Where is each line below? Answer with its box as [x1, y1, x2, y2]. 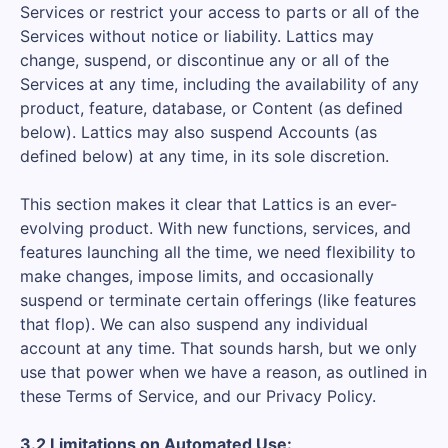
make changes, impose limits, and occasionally [20, 266, 374, 286]
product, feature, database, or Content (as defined [20, 98, 403, 118]
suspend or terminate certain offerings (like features [20, 290, 416, 310]
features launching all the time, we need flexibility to [20, 242, 416, 262]
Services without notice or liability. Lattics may [20, 26, 374, 46]
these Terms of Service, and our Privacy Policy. [20, 386, 376, 406]
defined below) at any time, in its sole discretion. [20, 146, 389, 166]
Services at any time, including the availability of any [20, 74, 419, 94]
